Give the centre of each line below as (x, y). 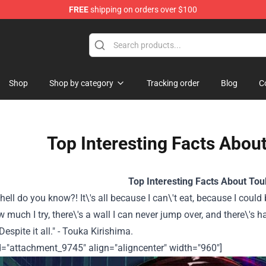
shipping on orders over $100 (143, 9)
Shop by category (81, 83)
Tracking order (173, 83)
